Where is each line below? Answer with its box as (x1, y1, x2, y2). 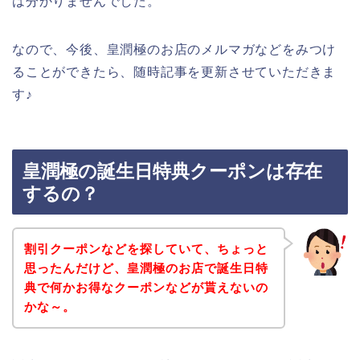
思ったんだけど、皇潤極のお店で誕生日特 (23, 260, 268, 275)
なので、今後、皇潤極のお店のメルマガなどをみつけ (12, 42, 337, 56)
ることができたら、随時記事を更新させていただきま (12, 64, 337, 79)
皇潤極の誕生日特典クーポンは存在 (22, 161, 322, 182)
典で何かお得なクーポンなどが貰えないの (23, 280, 268, 294)
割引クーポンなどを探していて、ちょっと (23, 241, 268, 256)
